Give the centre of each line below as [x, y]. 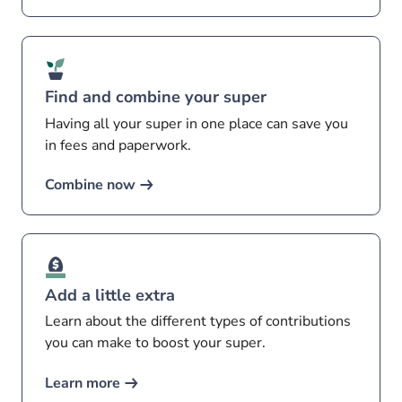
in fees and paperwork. [118, 145]
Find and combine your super [156, 97]
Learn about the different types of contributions [198, 322]
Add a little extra [110, 295]
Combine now [91, 185]
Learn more [83, 383]
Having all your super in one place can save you [197, 123]
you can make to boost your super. [156, 343]
